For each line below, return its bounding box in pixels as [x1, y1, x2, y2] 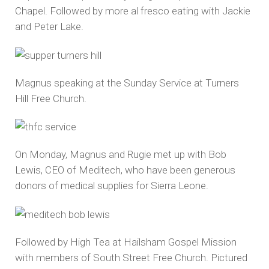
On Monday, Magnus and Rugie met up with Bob [15, 148, 226, 161]
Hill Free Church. [15, 92, 86, 104]
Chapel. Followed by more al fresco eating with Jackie [15, 5, 250, 17]
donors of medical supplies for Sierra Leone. [15, 180, 208, 192]
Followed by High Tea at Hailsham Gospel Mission [15, 235, 237, 248]
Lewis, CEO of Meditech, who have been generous [15, 164, 235, 177]
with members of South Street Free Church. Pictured [15, 251, 247, 264]
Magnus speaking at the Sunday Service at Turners [15, 76, 239, 89]
